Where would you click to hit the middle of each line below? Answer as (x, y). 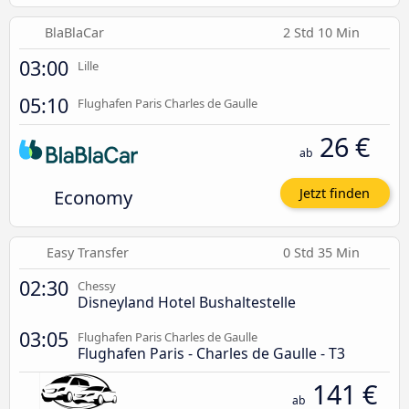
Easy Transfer (87, 252)
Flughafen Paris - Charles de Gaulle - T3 (211, 353)
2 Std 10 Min (323, 32)
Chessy (97, 285)
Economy (93, 197)
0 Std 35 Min (323, 252)
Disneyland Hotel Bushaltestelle (187, 302)
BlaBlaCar (75, 32)
